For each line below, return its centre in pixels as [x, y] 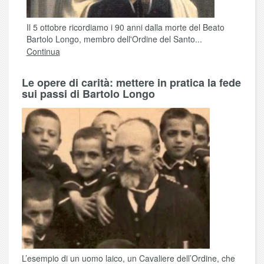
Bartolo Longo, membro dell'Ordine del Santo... [114, 39]
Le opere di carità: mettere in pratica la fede [131, 83]
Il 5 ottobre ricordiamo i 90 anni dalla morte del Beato [125, 27]
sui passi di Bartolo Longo [88, 94]
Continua [43, 52]
